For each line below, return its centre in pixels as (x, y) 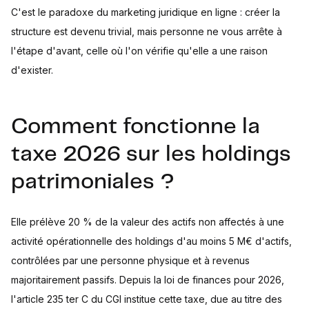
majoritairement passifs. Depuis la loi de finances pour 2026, (148, 280)
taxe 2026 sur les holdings (151, 155)
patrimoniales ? (93, 182)
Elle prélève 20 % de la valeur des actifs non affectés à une (148, 222)
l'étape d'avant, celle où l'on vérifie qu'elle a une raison (139, 51)
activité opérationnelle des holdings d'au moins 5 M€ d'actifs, (151, 241)
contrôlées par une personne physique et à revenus (130, 261)
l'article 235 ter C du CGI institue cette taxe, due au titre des (147, 299)
